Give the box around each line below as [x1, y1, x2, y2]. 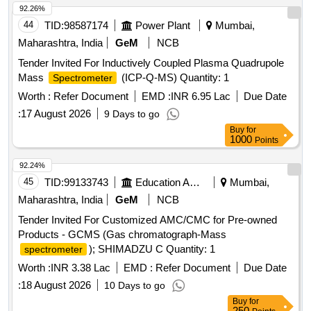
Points [255, 135, 278, 146]
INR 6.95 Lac [171, 90, 230, 103]
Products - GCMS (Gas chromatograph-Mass [18, 228, 226, 241]
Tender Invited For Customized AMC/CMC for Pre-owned [18, 214, 277, 226]
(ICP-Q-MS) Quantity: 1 [119, 72, 229, 84]
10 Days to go [104, 280, 165, 292]
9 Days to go [104, 108, 160, 120]
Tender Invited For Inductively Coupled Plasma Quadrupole [18, 57, 284, 69]
